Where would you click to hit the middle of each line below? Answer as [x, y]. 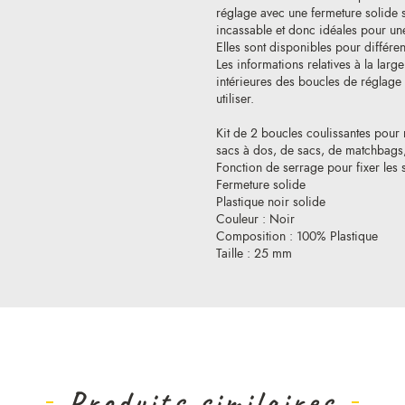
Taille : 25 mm [254, 254]
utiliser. [235, 99]
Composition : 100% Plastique [297, 237]
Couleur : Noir [255, 220]
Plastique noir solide [271, 202]
